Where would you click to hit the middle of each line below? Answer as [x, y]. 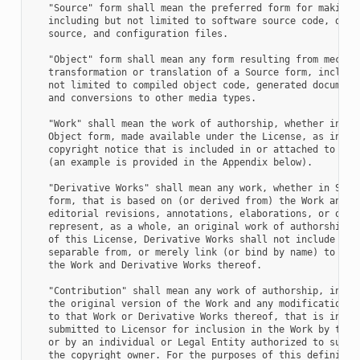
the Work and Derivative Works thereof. [146, 266]
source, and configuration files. [129, 34]
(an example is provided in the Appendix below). [172, 163]
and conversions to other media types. [143, 98]
